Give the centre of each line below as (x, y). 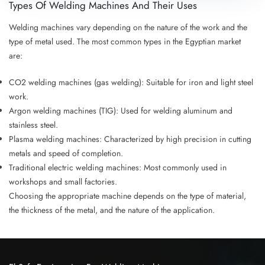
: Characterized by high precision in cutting (175, 139)
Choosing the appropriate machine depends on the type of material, (127, 196)
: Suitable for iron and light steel (197, 83)
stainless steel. (33, 125)
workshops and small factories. (63, 182)
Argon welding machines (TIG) (62, 111)
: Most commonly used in (183, 168)
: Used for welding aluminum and (174, 111)
